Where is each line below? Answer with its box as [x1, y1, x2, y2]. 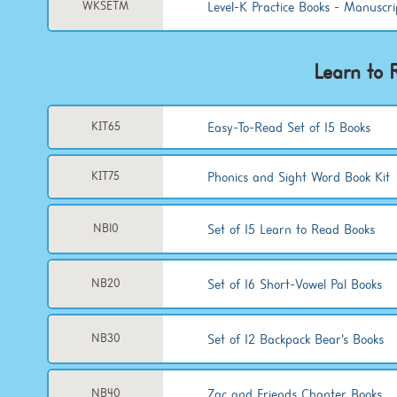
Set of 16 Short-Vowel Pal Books [206, 275, 382, 293]
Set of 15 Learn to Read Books [206, 220, 375, 238]
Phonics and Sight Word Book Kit [206, 167, 390, 186]
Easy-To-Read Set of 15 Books [206, 118, 370, 136]
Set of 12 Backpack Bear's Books [206, 330, 384, 348]
